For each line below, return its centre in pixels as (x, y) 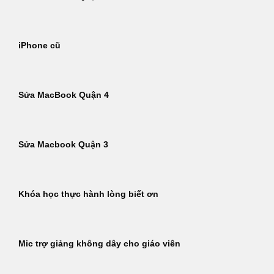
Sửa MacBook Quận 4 (64, 95)
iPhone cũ (39, 46)
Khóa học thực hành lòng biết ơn (88, 194)
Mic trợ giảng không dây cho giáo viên (99, 244)
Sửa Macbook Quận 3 (63, 145)
